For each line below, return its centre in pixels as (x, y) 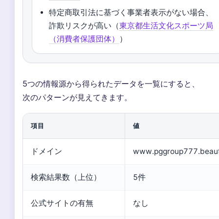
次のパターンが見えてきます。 (77, 97)
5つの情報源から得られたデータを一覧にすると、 (111, 83)
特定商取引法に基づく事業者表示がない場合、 (131, 12)
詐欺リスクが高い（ (84, 25)
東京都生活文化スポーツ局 (166, 25)
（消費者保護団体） (84, 39)
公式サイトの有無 (62, 203)
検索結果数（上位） (66, 177)
